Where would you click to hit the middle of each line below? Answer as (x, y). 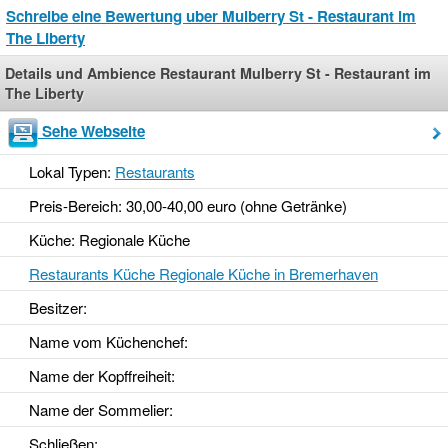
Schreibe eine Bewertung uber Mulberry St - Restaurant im (211, 16)
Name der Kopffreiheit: (101, 376)
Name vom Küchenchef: (108, 342)
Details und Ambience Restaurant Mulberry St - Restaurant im (218, 73)
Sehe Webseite (93, 131)
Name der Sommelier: (100, 410)
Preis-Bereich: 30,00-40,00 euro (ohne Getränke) (187, 206)
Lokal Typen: (71, 172)
